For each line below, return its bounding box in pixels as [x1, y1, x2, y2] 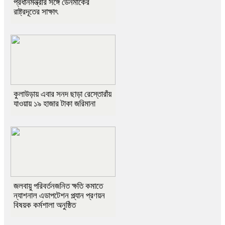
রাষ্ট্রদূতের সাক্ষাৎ [14, 7, 58, 17]
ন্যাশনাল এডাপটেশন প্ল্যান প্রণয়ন [14, 191, 105, 201]
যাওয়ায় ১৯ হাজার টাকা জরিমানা [14, 99, 95, 109]
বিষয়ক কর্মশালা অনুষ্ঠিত [14, 200, 76, 210]
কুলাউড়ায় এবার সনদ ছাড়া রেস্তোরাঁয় [14, 89, 111, 99]
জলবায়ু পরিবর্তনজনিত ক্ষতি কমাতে [14, 181, 103, 191]
